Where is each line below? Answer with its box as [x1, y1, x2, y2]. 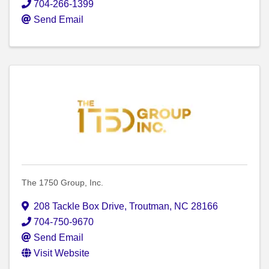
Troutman [129, 201, 169, 212]
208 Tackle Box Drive [34, 201, 124, 212]
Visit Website [34, 248, 89, 259]
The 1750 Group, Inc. [22, 178, 103, 188]
